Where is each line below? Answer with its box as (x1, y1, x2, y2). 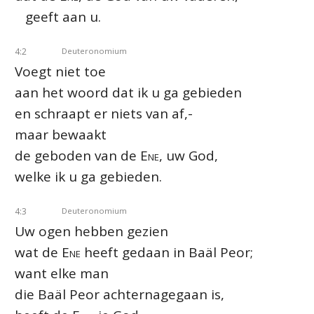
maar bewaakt (15, 125, 107, 144)
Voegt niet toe (15, 62, 106, 81)
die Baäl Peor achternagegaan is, (15, 285, 224, 303)
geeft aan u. (15, 8, 101, 26)
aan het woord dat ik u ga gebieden (15, 83, 242, 102)
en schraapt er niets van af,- (15, 104, 193, 123)
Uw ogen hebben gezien (15, 222, 168, 240)
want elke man (15, 264, 109, 282)
